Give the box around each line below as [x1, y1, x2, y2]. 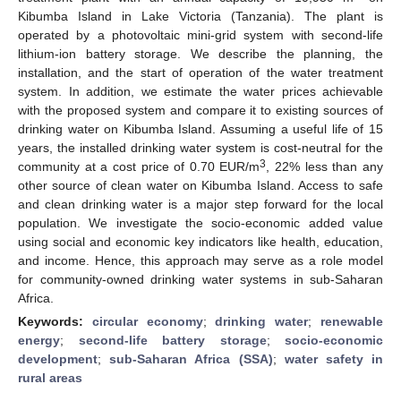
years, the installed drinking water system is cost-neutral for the [18, 140, 383, 155]
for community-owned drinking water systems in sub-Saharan [18, 271, 383, 286]
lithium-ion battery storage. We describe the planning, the [18, 46, 383, 61]
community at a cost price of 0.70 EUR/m [18, 158, 260, 174]
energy [18, 332, 60, 347]
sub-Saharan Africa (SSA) [109, 351, 273, 366]
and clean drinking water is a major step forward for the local [18, 196, 383, 211]
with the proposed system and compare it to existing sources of [18, 102, 383, 117]
